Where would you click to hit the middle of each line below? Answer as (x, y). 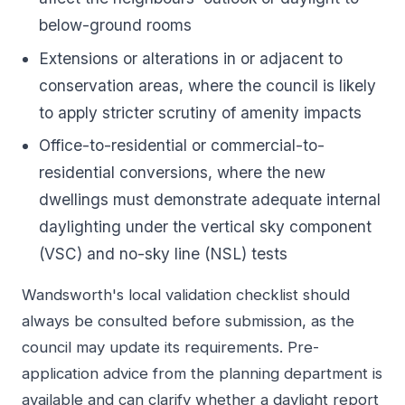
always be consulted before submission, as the (188, 320)
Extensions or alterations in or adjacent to (191, 58)
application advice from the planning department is (202, 373)
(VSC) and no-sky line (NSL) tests (164, 253)
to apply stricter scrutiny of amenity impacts (201, 112)
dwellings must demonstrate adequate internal (210, 199)
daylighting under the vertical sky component (206, 226)
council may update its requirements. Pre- (170, 347)
